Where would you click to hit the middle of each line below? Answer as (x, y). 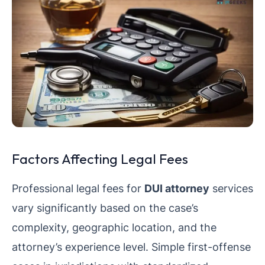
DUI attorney (177, 188)
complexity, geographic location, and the (114, 227)
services (231, 188)
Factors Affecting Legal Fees (100, 159)
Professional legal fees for (78, 188)
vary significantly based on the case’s (105, 208)
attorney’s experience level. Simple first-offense (131, 247)
